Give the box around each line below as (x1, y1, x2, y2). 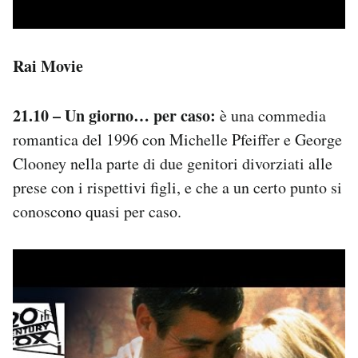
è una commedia (216, 104, 326, 126)
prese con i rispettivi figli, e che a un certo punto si (13, 176, 342, 198)
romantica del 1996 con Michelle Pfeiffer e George (13, 128, 342, 150)
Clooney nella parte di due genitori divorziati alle (13, 152, 332, 174)
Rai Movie (13, 54, 83, 78)
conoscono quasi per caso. (13, 200, 181, 222)
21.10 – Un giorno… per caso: (13, 103, 216, 127)
